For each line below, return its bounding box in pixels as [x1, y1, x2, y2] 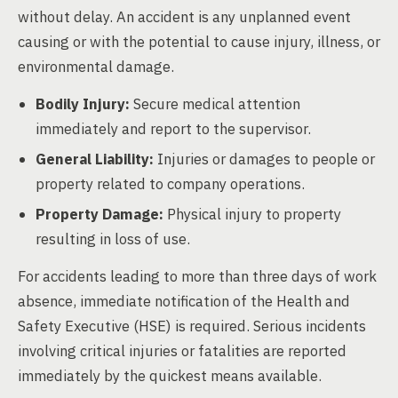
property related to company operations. [36, 174, 305, 194]
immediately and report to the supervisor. [36, 119, 311, 139]
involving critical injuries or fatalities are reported [18, 341, 346, 361]
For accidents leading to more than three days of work [18, 267, 377, 286]
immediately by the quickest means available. [18, 366, 322, 386]
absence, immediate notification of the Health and [18, 291, 350, 311]
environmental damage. [18, 57, 174, 76]
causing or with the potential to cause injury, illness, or [18, 32, 380, 52]
